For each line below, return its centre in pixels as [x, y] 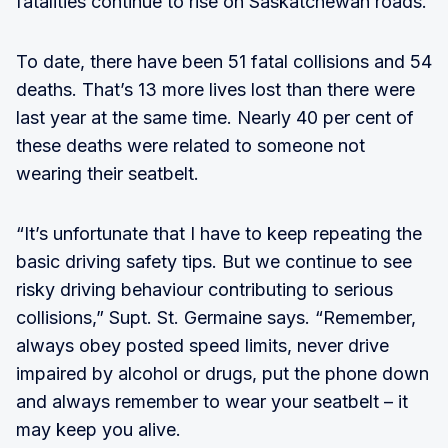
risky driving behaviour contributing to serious [204, 289]
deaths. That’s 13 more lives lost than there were [215, 89]
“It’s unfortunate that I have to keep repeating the [219, 233]
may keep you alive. [98, 429]
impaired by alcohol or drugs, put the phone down [222, 373]
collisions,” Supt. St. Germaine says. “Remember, [216, 317]
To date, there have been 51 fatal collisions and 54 [224, 61]
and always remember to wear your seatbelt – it [212, 401]
